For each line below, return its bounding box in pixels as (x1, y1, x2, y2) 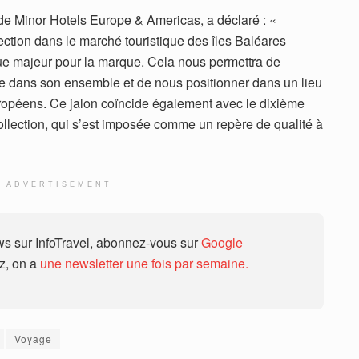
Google (201, 233, 243, 252)
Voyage (14, 332, 52, 346)
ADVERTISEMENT (6, 180, 112, 189)
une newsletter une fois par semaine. (40, 254, 248, 273)
